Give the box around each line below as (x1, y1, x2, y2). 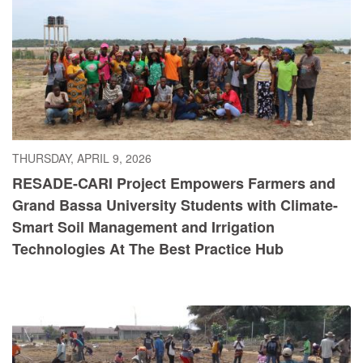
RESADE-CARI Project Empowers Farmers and (12, 173, 335, 194)
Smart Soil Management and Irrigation (12, 216, 275, 238)
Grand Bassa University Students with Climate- (12, 194, 338, 216)
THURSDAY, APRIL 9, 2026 (12, 150, 152, 167)
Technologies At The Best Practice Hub (12, 238, 284, 260)
